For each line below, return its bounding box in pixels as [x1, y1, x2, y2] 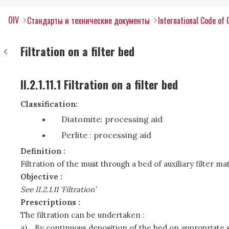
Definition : [20, 146, 65, 156]
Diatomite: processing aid [61, 114, 163, 124]
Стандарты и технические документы [27, 14, 150, 27]
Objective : [20, 172, 62, 181]
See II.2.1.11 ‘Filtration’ [20, 185, 96, 194]
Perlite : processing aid [61, 130, 151, 140]
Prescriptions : [20, 197, 80, 207]
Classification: [20, 99, 78, 109]
